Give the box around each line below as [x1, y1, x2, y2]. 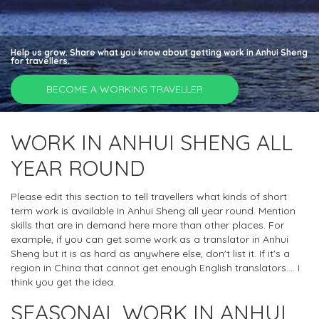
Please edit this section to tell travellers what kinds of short [11, 189, 287, 203]
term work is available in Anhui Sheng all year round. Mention [11, 204, 296, 217]
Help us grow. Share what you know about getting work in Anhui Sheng [11, 47, 308, 58]
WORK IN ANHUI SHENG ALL [11, 129, 293, 156]
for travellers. [11, 56, 70, 66]
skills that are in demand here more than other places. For [11, 218, 284, 231]
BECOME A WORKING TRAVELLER [46, 83, 203, 95]
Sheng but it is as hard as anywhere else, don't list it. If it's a [11, 246, 290, 260]
